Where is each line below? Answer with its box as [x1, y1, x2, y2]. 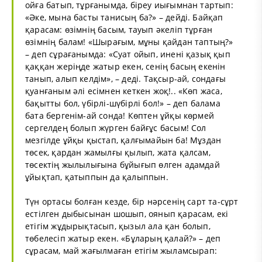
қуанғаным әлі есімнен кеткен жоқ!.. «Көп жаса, [25, 85, 222, 96]
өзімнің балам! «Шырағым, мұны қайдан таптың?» [25, 36, 233, 47]
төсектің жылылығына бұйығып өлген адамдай [25, 158, 220, 170]
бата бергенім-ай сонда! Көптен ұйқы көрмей [25, 109, 215, 121]
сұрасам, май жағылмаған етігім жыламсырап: [25, 244, 218, 256]
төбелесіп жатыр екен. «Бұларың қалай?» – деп [25, 232, 221, 244]
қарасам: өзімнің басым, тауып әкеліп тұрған [25, 23, 213, 35]
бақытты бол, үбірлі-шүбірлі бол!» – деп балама [25, 97, 220, 109]
